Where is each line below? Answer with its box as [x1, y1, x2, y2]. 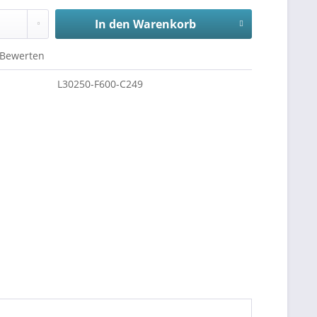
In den [94, 16, 130, 32]
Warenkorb [132, 16, 196, 32]
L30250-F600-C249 [57, 77, 144, 91]
